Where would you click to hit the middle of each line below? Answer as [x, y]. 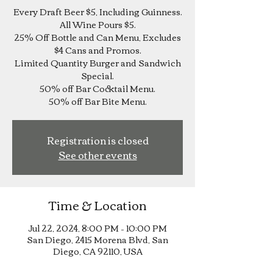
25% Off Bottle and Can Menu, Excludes [97, 37]
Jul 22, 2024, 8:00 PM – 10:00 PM [97, 228]
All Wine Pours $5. [97, 24]
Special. [97, 76]
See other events [97, 155]
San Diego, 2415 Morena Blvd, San [97, 239]
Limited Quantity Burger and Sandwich [97, 63]
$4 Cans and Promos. [97, 50]
